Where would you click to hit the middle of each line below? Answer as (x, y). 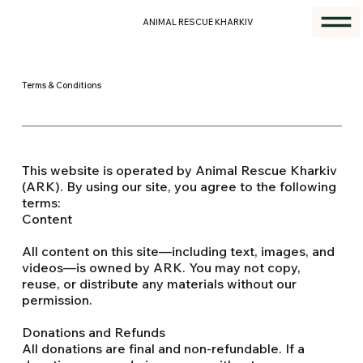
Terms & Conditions (61, 85)
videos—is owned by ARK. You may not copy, (162, 267)
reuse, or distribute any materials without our (160, 283)
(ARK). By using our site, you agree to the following (179, 186)
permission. (58, 299)
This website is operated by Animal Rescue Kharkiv (180, 170)
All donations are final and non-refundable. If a (164, 348)
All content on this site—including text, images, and (179, 251)
